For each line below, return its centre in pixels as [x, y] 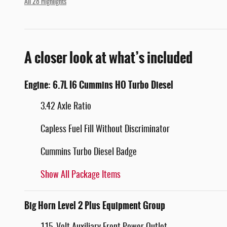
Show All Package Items [81, 175]
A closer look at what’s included [108, 58]
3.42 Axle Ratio [66, 107]
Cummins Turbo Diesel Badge [89, 152]
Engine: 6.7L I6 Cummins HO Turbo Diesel [99, 85]
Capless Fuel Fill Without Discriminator [105, 129]
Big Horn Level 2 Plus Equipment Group [95, 205]
